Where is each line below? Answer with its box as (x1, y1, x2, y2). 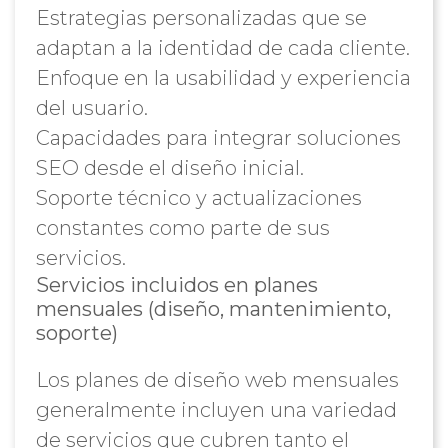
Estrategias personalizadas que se (35, 6, 367, 30)
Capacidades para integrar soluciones (35, 126, 401, 150)
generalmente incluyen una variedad (35, 398, 397, 422)
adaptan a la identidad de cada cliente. (35, 36, 410, 60)
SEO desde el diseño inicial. (35, 156, 304, 180)
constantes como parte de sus (35, 216, 330, 240)
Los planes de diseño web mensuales (35, 368, 399, 392)
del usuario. (35, 96, 148, 120)
